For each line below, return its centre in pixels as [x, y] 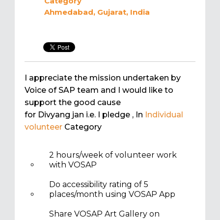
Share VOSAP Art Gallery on [104, 214]
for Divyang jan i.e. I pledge [78, 115]
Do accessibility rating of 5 [99, 185]
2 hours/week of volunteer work [113, 155]
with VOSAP [73, 165]
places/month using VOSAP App [112, 194]
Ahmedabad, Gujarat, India [97, 12]
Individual [164, 115]
